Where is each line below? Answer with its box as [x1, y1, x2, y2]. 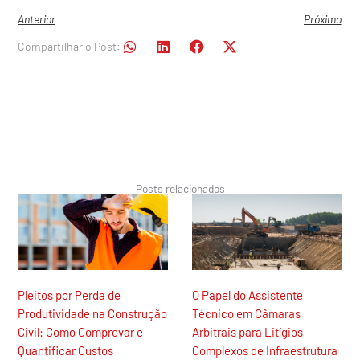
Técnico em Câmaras [192, 305, 301, 321]
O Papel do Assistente [192, 287, 303, 302]
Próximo [303, 12, 342, 27]
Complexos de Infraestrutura [192, 342, 337, 358]
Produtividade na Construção [18, 305, 168, 321]
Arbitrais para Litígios [192, 324, 303, 339]
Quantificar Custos [18, 342, 114, 358]
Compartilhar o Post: [18, 39, 121, 54]
